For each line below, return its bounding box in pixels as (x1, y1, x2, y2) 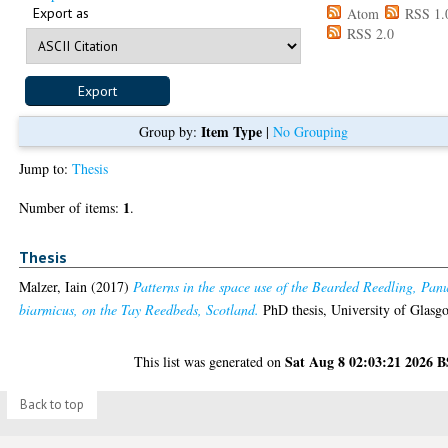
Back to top (19, 395, 84, 413)
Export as (33, 3, 90, 22)
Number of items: (19, 197, 124, 217)
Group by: (138, 121, 201, 141)
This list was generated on (134, 352, 286, 372)
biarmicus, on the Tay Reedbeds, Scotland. (19, 300, 260, 320)
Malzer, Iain (19, 277, 88, 297)
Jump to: (19, 158, 73, 178)
